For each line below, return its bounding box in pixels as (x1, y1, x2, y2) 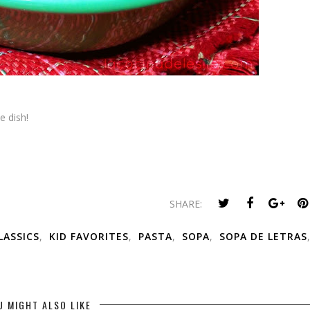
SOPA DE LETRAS (219, 229, 307, 243)
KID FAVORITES (49, 229, 129, 243)
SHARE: (170, 197, 202, 210)
